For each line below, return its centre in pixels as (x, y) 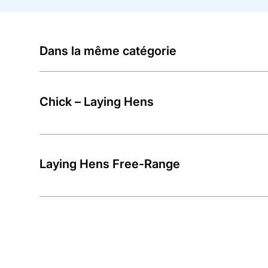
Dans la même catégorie (108, 51)
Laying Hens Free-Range (109, 164)
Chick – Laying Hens (96, 101)
